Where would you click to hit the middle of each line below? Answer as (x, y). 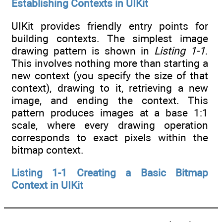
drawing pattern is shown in (83, 51)
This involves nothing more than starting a (110, 63)
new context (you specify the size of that (110, 76)
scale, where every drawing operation (110, 125)
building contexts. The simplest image (110, 39)
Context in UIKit (47, 185)
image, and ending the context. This (110, 101)
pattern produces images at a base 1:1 (110, 113)
